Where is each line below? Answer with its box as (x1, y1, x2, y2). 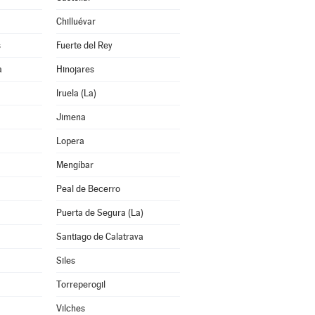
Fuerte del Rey (56, 40, 112, 51)
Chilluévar (56, 16, 96, 27)
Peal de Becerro (56, 184, 120, 194)
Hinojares (56, 64, 94, 75)
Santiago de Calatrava (56, 231, 143, 242)
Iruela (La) (56, 88, 96, 98)
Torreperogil (56, 279, 105, 290)
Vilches (56, 303, 85, 314)
